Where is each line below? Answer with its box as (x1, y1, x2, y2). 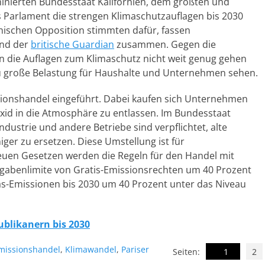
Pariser (121, 244, 149, 255)
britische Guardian (31, 38, 114, 51)
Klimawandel (65, 244, 117, 255)
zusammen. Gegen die (114, 38, 216, 51)
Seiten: (173, 246, 200, 257)
